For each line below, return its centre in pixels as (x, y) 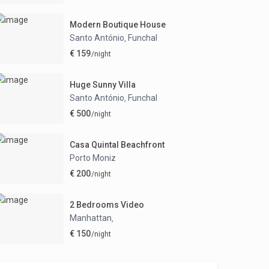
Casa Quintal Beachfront (117, 144)
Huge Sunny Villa (103, 84)
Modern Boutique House (118, 24)
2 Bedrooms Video (107, 204)
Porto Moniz (93, 158)
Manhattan (91, 218)
